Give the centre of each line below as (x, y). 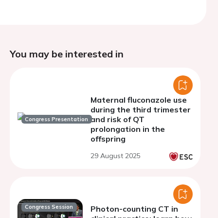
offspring (108, 139)
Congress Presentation (57, 119)
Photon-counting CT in (134, 209)
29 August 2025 (116, 156)
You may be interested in (67, 54)
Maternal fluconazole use (139, 100)
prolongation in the (128, 129)
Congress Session (49, 207)
